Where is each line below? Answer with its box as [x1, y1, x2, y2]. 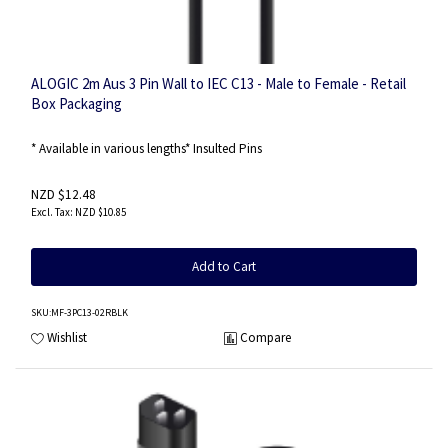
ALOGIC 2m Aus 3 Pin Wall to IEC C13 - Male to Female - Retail [31, 73, 406, 93]
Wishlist [47, 328, 87, 346]
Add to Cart [192, 258, 256, 276]
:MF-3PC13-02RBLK [49, 306, 128, 320]
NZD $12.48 [31, 186, 96, 203]
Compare [240, 328, 291, 346]
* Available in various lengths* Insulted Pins [31, 139, 262, 157]
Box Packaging [31, 93, 122, 113]
